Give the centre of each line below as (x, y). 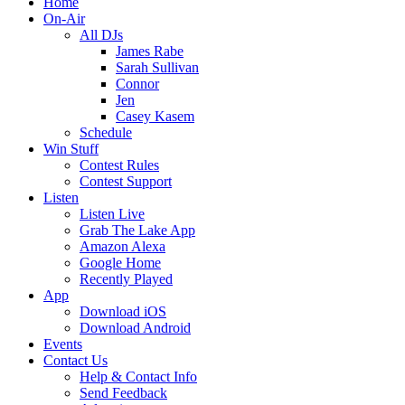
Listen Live (112, 214)
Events (63, 344)
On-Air (64, 19)
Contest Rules (119, 165)
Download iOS (123, 311)
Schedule (106, 132)
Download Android (135, 328)
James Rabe (150, 51)
